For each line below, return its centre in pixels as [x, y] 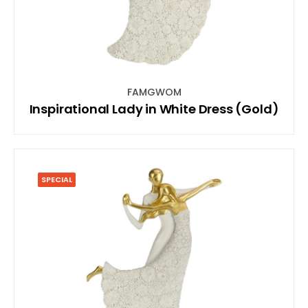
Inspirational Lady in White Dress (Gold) [154, 109]
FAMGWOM [154, 92]
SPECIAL [57, 179]
